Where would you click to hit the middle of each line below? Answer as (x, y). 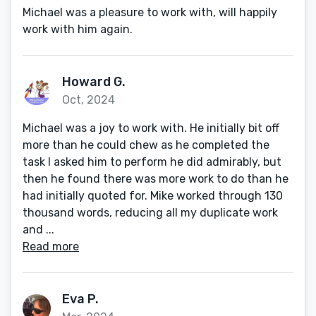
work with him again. (78, 29)
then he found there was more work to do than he (156, 179)
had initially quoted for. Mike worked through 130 (153, 196)
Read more (51, 247)
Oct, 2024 (89, 100)
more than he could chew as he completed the (146, 145)
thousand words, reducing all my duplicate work (150, 213)
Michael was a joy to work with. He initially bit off (151, 128)
